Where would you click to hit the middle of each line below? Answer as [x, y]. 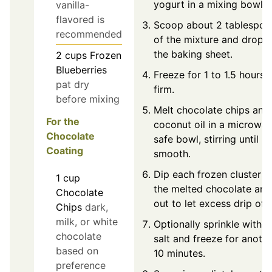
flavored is [80, 20]
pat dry [73, 85]
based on [77, 250]
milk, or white [87, 221]
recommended [89, 34]
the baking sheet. [193, 54]
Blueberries [81, 70]
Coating [65, 150]
